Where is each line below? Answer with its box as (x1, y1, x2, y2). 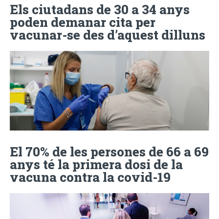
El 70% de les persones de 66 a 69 (10, 143, 209, 160)
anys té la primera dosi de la (10, 156, 183, 173)
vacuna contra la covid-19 (10, 169, 171, 185)
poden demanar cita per (10, 13, 155, 30)
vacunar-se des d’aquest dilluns (10, 26, 205, 43)
